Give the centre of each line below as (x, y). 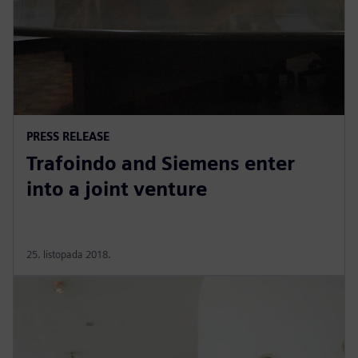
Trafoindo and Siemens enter (161, 163)
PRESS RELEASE (68, 136)
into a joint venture (117, 189)
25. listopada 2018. (69, 254)
